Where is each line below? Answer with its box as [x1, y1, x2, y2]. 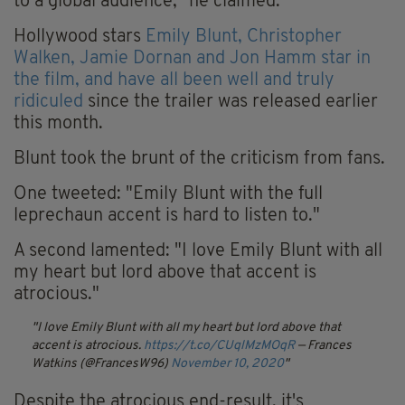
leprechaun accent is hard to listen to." [14, 207, 320, 226]
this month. [14, 115, 103, 134]
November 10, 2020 [171, 357, 284, 372]
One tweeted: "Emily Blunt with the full [14, 185, 323, 204]
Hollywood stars [14, 28, 146, 47]
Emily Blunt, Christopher [146, 28, 342, 47]
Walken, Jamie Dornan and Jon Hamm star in [14, 50, 371, 69]
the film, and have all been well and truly [14, 71, 334, 90]
